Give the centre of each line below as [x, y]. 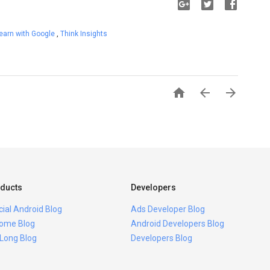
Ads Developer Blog [168, 209]
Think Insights [84, 34]
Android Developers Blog [177, 224]
